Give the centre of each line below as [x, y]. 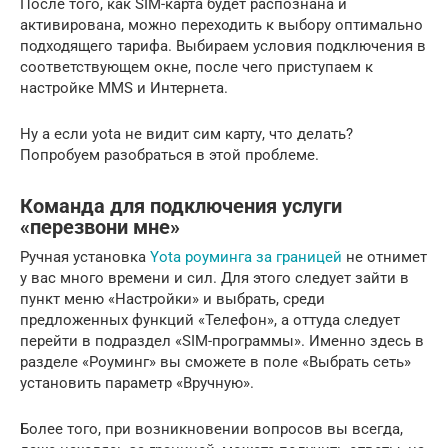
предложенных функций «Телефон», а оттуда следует [210, 320]
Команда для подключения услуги [181, 206]
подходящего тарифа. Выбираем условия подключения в [223, 46]
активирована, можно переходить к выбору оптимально [221, 25]
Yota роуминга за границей [246, 257]
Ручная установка [85, 257]
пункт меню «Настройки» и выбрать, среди [172, 299]
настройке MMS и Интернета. [124, 88]
